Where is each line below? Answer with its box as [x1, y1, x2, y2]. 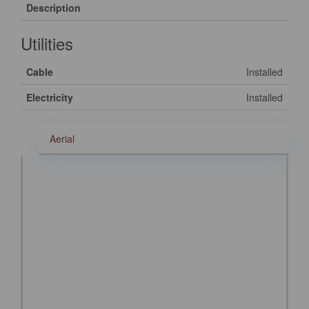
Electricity [26, 90, 73, 104]
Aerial [50, 132, 74, 146]
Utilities [21, 31, 73, 55]
